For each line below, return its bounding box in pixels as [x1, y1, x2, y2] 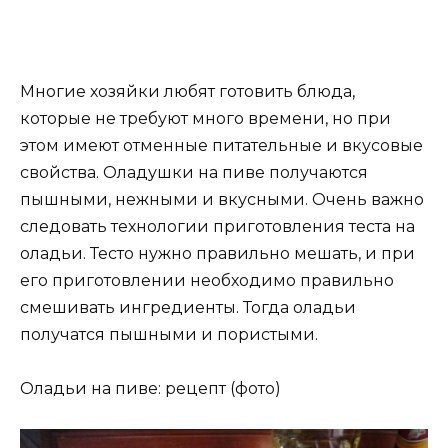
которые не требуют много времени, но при [20, 108, 391, 128]
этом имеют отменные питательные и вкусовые [20, 135, 423, 155]
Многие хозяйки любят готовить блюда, [20, 81, 355, 101]
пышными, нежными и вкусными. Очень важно [20, 189, 424, 209]
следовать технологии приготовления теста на [20, 216, 415, 236]
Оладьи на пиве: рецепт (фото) [20, 378, 281, 398]
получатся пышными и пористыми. [20, 324, 318, 344]
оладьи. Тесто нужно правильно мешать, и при [20, 243, 415, 263]
